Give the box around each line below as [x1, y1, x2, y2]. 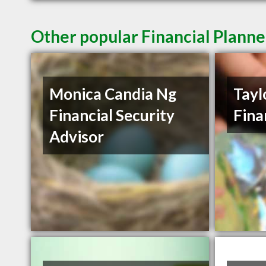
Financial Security [49, 106, 175, 125]
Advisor [49, 127, 104, 147]
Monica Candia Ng [49, 84, 177, 104]
